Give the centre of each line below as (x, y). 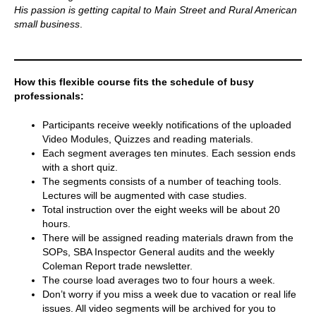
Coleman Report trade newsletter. (117, 266)
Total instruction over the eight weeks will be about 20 (161, 209)
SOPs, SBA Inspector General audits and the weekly (158, 251)
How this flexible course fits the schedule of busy (134, 81)
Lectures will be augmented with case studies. (145, 195)
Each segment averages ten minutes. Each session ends (169, 153)
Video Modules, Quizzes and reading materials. (148, 139)
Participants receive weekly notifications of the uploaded (167, 124)
